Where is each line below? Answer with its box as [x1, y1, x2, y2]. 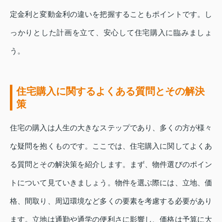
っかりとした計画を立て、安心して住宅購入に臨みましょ [10, 28, 212, 37]
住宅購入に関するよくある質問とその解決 [16, 86, 205, 97]
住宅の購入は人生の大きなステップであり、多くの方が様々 [10, 123, 212, 132]
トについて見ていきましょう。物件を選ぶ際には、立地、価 [10, 178, 212, 187]
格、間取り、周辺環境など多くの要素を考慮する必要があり [10, 197, 212, 206]
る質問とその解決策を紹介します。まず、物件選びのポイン [10, 160, 212, 169]
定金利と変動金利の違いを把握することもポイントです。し [10, 10, 212, 19]
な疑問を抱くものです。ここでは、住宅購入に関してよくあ [10, 142, 212, 151]
